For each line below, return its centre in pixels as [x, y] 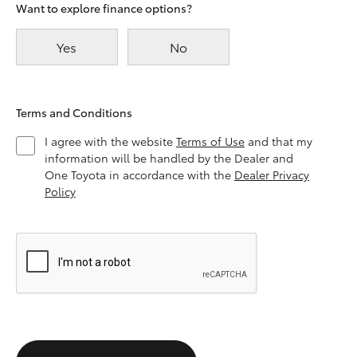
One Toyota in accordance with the [139, 175]
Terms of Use [210, 141]
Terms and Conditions [74, 112]
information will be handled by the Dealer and [169, 158]
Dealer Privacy [272, 175]
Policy [60, 191]
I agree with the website [110, 141]
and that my [279, 141]
